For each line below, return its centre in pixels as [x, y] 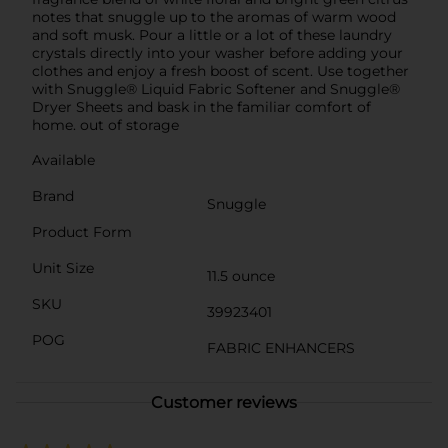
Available [63, 159]
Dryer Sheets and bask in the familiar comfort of [201, 106]
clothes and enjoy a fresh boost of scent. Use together [220, 70]
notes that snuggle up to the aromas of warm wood [214, 16]
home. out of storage [105, 124]
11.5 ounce [241, 275]
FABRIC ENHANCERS [281, 347]
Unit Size [63, 267]
